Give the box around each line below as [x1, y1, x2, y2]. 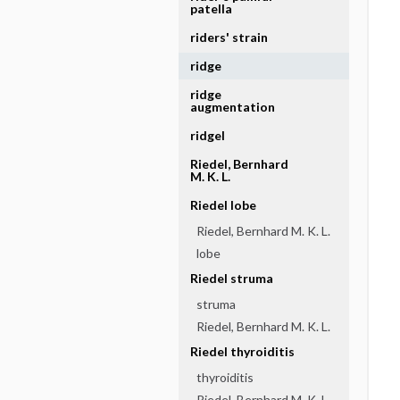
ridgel [190, 128, 225, 143]
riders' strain [190, 29, 268, 45]
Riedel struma [190, 271, 273, 286]
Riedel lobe [190, 197, 256, 212]
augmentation [190, 99, 275, 114]
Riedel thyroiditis [190, 344, 295, 359]
